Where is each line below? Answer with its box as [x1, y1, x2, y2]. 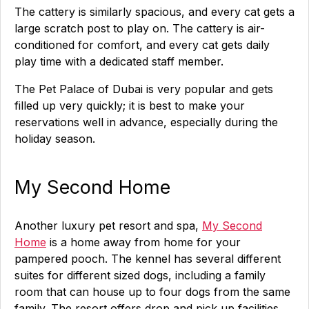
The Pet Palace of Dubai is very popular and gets [14, 82, 273, 96]
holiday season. [14, 132, 95, 146]
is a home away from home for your [46, 235, 241, 249]
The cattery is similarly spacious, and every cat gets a [14, 5, 295, 19]
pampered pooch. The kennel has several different [14, 252, 281, 266]
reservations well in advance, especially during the [14, 115, 278, 129]
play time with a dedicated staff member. [14, 54, 223, 68]
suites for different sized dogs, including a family [14, 268, 266, 282]
